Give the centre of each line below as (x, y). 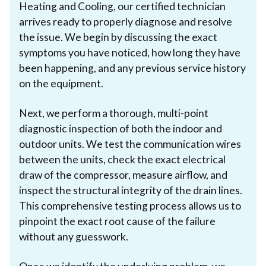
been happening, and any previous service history (132, 68)
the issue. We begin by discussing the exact (118, 37)
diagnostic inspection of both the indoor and (121, 128)
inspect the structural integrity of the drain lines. (131, 190)
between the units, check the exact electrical (122, 159)
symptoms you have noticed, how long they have (130, 52)
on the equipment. (61, 83)
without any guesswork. (74, 236)
